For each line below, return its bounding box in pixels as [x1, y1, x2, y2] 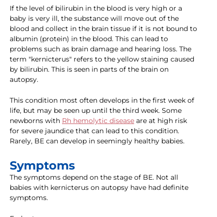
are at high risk [134, 116, 187, 125]
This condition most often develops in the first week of [10, 96, 194, 105]
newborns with [10, 116, 62, 125]
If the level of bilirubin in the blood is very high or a [10, 4, 182, 13]
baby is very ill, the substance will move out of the [10, 14, 179, 23]
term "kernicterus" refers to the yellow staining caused [10, 55, 194, 64]
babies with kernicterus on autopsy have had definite [10, 183, 188, 192]
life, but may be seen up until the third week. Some [10, 106, 182, 115]
